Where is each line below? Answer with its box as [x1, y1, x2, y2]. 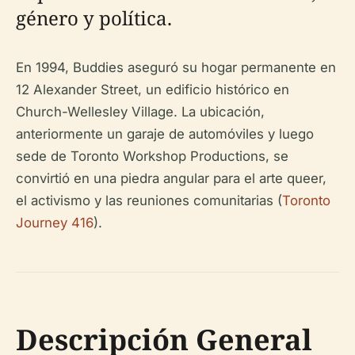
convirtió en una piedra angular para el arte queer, [16, 170, 326, 187]
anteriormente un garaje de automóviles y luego [16, 126, 314, 143]
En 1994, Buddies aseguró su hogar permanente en [16, 59, 336, 76]
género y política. [16, 5, 172, 32]
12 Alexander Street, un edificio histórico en [16, 82, 289, 98]
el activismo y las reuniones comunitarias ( [16, 193, 282, 209]
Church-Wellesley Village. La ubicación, [16, 104, 265, 120]
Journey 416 [16, 215, 94, 231]
